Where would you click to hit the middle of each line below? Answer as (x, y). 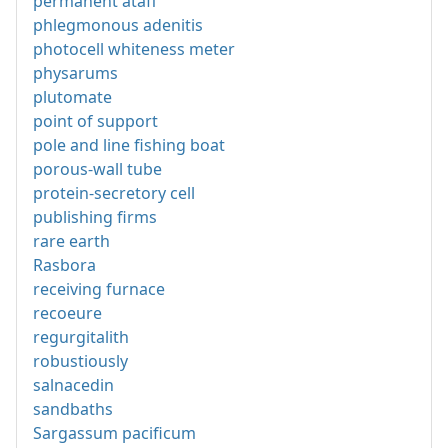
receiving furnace (99, 289)
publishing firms (95, 217)
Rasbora (64, 265)
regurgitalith (81, 337)
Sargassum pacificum (114, 433)
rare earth (71, 241)
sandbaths (73, 409)
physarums (75, 73)
